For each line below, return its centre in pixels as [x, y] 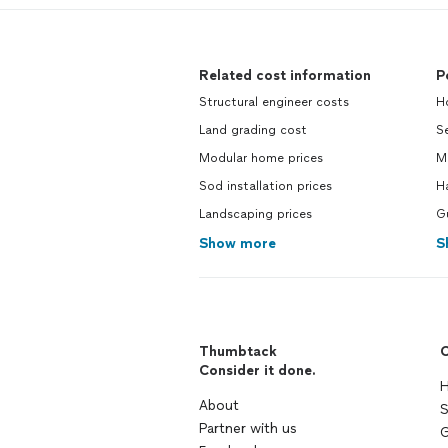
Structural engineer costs [274, 102]
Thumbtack [238, 351]
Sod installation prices [265, 186]
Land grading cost [253, 130]
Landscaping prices [255, 214]
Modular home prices [261, 158]
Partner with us [248, 428]
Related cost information [285, 75]
